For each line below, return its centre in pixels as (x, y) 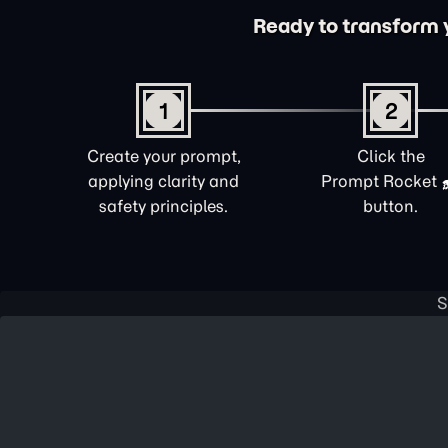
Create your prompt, (163, 156)
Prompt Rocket (379, 181)
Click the (390, 156)
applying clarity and (163, 181)
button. (390, 206)
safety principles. (163, 206)
